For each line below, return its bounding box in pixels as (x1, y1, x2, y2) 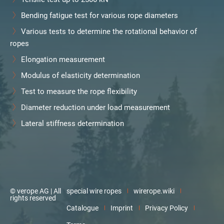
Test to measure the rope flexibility (21, 86, 137, 96)
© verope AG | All (10, 186, 61, 196)
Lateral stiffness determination (21, 118, 124, 128)
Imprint (110, 203, 133, 213)
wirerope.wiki (133, 186, 174, 196)
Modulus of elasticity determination (21, 70, 140, 80)
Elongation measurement (21, 54, 105, 64)
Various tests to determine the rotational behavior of (21, 26, 197, 36)
